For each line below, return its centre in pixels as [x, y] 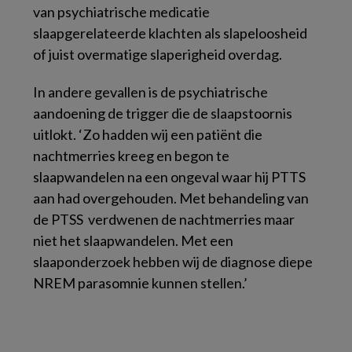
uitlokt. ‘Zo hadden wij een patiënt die [148, 134]
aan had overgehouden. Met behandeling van [171, 198]
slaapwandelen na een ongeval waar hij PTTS [169, 176]
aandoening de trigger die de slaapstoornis [163, 113]
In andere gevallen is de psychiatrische [150, 92]
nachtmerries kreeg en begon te [131, 155]
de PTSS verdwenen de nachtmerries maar [164, 219]
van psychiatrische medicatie [121, 11]
